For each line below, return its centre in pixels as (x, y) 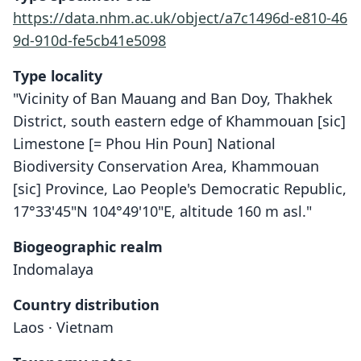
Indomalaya (53, 269)
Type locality (58, 76)
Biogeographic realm (88, 247)
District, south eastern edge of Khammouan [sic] (179, 121)
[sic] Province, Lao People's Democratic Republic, (180, 189)
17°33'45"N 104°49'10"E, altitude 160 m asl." (162, 211)
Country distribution (86, 305)
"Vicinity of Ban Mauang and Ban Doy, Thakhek (173, 98)
